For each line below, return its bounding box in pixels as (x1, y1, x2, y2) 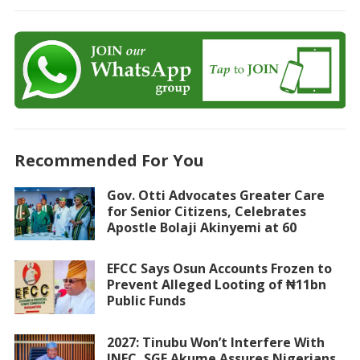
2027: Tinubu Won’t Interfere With (106, 333, 325, 351)
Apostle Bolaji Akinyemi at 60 (106, 218, 297, 236)
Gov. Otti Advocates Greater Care (106, 186, 325, 204)
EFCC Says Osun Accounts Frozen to (106, 260, 332, 278)
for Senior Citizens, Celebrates (106, 202, 306, 220)
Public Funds (106, 292, 186, 310)
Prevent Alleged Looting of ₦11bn (106, 276, 326, 294)
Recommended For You (14, 149, 204, 171)
